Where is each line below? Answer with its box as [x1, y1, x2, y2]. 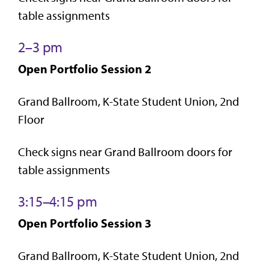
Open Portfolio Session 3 [18, 215, 151, 231]
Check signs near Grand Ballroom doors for [18, 144, 232, 159]
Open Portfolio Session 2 [18, 61, 151, 76]
